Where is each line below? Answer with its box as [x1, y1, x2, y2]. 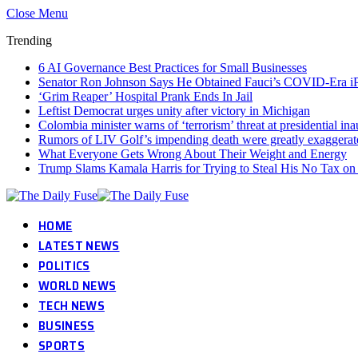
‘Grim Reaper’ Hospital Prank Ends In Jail [38, 89, 253, 103]
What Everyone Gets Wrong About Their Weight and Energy [38, 147, 347, 161]
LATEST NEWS [38, 236, 120, 256]
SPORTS [38, 336, 85, 356]
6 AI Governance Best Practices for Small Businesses [38, 61, 307, 74]
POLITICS [38, 256, 90, 276]
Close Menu [6, 6, 68, 20]
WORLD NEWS [38, 276, 117, 296]
